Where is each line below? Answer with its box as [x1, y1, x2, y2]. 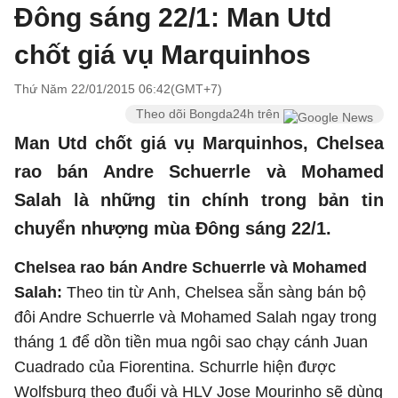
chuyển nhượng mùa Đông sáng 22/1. [14, 219, 331, 238]
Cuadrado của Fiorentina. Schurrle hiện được [14, 358, 336, 376]
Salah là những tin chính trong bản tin [14, 190, 384, 210]
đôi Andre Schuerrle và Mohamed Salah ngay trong [14, 308, 377, 326]
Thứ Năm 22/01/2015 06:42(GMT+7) [14, 82, 222, 96]
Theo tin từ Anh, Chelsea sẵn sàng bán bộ [67, 283, 366, 301]
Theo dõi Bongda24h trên [136, 107, 283, 121]
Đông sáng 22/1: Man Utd [14, 3, 331, 32]
